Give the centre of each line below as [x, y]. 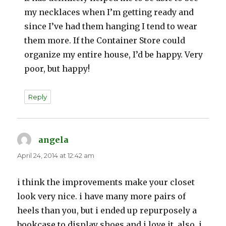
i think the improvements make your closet [106, 182]
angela [54, 139]
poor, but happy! [57, 68]
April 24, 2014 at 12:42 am [56, 155]
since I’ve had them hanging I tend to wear [111, 26]
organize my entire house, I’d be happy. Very [114, 54]
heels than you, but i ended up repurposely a [107, 210]
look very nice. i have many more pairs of [102, 196]
